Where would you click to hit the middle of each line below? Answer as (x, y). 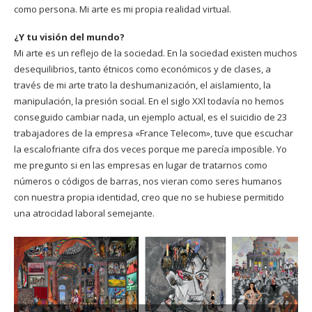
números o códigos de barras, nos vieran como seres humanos (148, 181)
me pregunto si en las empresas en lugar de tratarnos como (141, 165)
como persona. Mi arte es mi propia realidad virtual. (123, 9)
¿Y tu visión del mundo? (69, 37)
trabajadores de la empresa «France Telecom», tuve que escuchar (154, 133)
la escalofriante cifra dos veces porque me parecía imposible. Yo (150, 149)
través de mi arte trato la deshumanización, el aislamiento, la (142, 85)
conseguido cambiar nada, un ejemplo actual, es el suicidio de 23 (150, 117)
